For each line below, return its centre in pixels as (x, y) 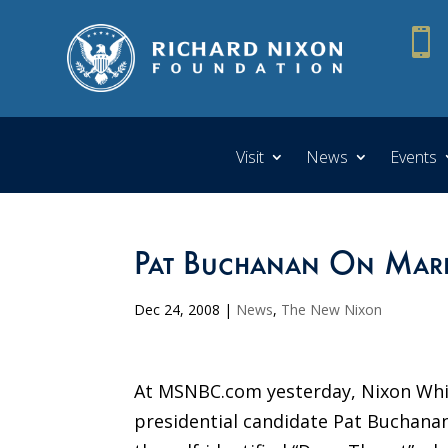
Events (413, 156)
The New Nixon (332, 309)
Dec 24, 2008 (177, 309)
